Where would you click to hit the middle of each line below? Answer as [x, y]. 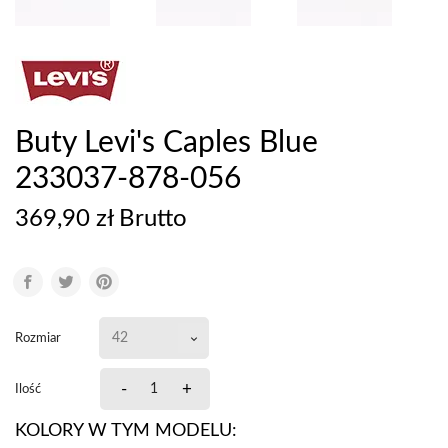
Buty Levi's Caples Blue [166, 143]
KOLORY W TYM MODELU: [126, 431]
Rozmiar [38, 337]
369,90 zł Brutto [101, 219]
